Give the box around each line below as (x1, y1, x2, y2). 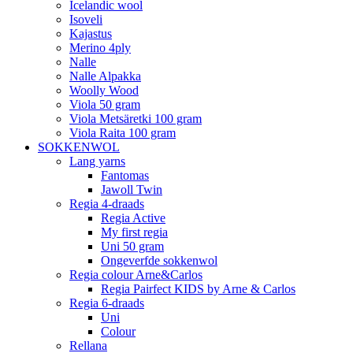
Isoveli (69, 12, 102, 26)
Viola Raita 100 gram (69, 125, 176, 139)
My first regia (101, 225, 168, 239)
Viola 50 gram (69, 97, 140, 111)
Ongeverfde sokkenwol (101, 253, 217, 267)
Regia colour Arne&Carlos (69, 267, 203, 281)
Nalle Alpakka (69, 69, 141, 83)
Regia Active (101, 210, 165, 225)
